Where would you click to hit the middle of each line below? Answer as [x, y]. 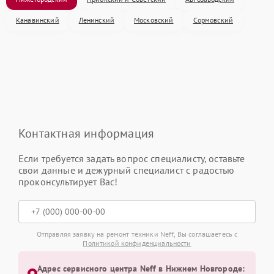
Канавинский [38, 20]
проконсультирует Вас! [68, 181]
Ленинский [97, 20]
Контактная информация [87, 133]
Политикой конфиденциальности [137, 243]
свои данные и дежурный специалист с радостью [127, 170]
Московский [154, 20]
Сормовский [213, 20]
